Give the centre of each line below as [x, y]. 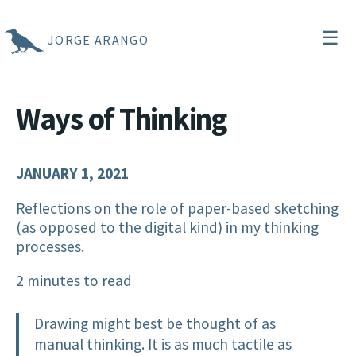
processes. [50, 246]
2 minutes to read [74, 280]
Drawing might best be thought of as [155, 323]
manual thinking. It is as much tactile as [163, 344]
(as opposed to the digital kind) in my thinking [167, 227]
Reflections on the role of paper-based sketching [177, 208]
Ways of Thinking [121, 118]
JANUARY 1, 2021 [72, 174]
